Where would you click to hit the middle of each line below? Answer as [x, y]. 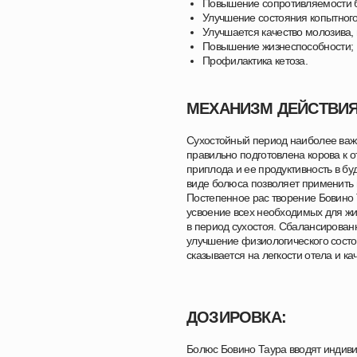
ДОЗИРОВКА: [236, 317]
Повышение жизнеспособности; [278, 46]
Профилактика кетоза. [255, 61]
